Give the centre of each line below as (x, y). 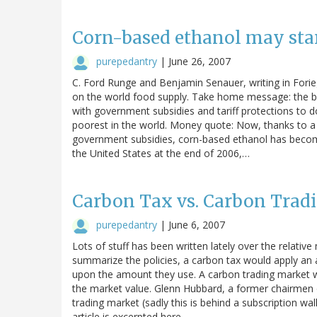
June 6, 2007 (197, 224)
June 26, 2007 (200, 61)
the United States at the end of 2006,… (161, 153)
